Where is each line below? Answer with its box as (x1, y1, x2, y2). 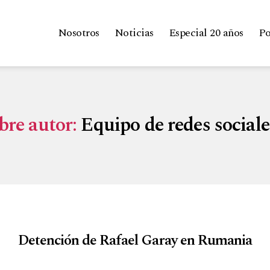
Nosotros (57, 25, 99, 42)
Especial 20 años (168, 25, 243, 42)
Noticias (114, 25, 154, 42)
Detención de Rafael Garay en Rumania (18, 229, 252, 251)
